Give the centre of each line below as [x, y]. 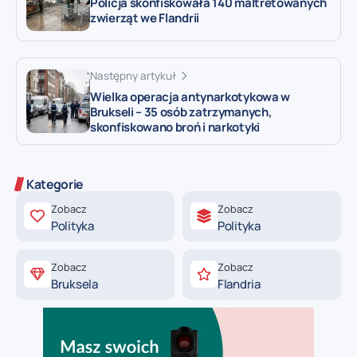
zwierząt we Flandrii [145, 18]
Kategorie [55, 184]
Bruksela [75, 284]
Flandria [239, 284]
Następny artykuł [133, 76]
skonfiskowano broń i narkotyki [175, 127]
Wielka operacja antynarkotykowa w [190, 96]
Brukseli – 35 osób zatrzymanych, [181, 112]
